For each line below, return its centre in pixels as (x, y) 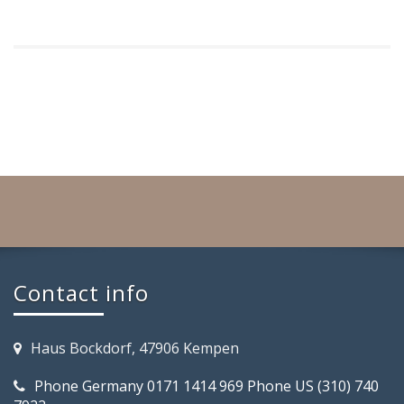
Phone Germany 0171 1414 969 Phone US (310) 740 (207, 386)
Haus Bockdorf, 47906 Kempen (135, 349)
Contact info (81, 293)
